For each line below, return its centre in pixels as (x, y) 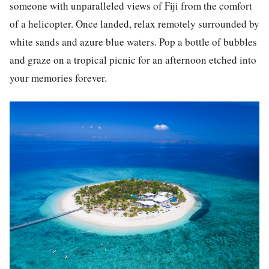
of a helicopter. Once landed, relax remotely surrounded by (134, 23)
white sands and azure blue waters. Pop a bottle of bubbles (133, 41)
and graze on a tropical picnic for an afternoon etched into (133, 59)
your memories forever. (58, 77)
